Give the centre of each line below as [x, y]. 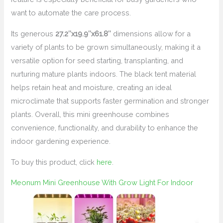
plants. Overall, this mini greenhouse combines [90, 114]
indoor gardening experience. [61, 141]
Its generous [33, 33]
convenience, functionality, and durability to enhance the [105, 127]
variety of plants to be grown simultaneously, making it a [106, 47]
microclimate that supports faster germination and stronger [110, 101]
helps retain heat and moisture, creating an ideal [92, 87]
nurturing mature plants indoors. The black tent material [104, 74]
